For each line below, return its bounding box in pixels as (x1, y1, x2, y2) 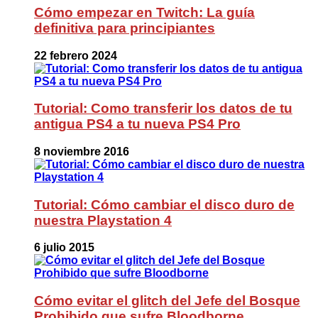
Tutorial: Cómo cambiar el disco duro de (34, 197, 295, 212)
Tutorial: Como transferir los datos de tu (34, 101, 292, 116)
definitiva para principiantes (34, 20, 215, 35)
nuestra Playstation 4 (34, 212, 172, 228)
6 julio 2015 (34, 241, 94, 254)
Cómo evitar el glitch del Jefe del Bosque (34, 293, 300, 309)
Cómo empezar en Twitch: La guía (34, 4, 255, 20)
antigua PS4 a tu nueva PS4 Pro (34, 116, 241, 132)
